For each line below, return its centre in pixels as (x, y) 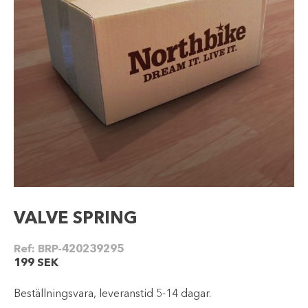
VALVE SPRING (76, 219)
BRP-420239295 (81, 250)
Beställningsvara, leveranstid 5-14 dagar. (112, 294)
